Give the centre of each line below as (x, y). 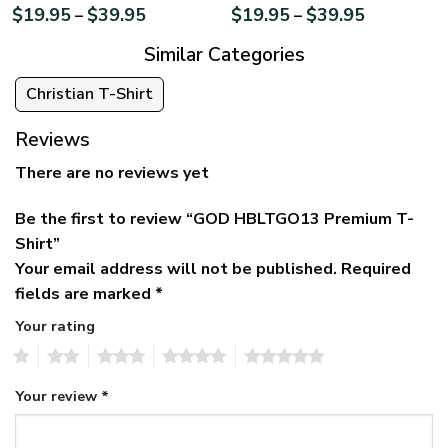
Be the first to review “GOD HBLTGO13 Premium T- (214, 219)
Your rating (55, 326)
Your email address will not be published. (176, 269)
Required (376, 269)
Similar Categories (224, 55)
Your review (58, 395)
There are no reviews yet (112, 173)
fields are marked (85, 294)
